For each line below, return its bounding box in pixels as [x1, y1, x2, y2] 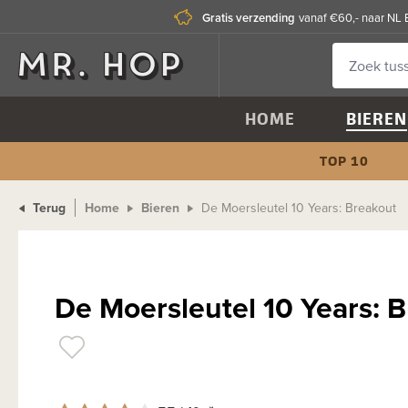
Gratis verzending [202, 8, 295, 26]
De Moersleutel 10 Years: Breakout [201, 199, 396, 217]
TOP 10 [319, 151, 369, 170]
